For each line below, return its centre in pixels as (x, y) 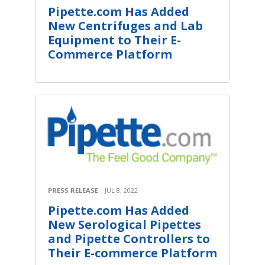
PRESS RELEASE (73, 190)
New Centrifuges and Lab (125, 25)
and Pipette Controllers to (129, 238)
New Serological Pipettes (125, 224)
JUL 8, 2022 (121, 190)
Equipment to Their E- (114, 40)
